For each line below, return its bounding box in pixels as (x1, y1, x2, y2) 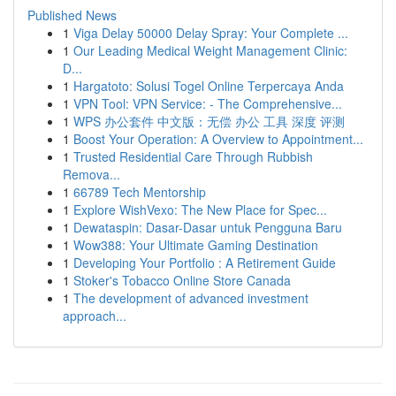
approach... (63, 307, 126, 324)
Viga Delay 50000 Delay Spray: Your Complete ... (73, 24, 348, 42)
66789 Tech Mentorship (73, 183, 206, 201)
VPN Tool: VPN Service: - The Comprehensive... (73, 95, 342, 112)
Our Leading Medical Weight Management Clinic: (73, 42, 347, 59)
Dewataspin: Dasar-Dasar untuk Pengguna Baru (73, 218, 342, 236)
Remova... (63, 165, 120, 183)
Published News (27, 6, 117, 24)
